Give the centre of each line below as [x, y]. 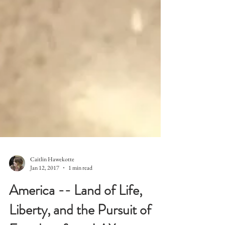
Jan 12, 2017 [45, 186]
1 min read [80, 186]
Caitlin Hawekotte [52, 177]
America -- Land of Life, [76, 208]
